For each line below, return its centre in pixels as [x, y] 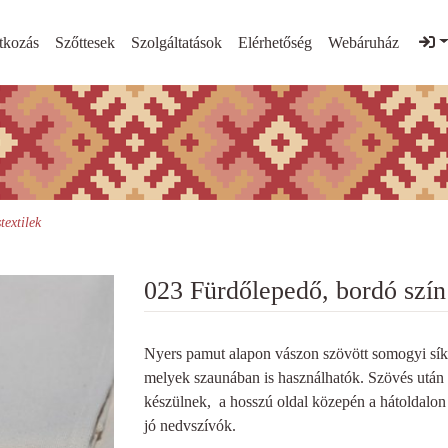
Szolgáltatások [176, 42]
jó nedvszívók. [190, 425]
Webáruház [363, 42]
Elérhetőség [275, 42]
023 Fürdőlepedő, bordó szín [295, 290]
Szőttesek [85, 42]
